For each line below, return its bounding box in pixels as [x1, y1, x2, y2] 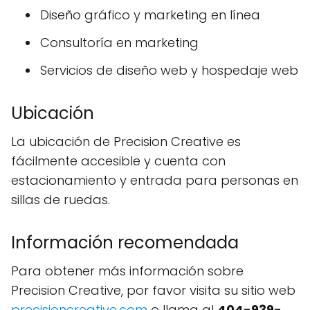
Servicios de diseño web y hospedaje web [40, 62, 298, 80]
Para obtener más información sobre [11, 262, 244, 280]
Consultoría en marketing [40, 34, 199, 52]
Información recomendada [11, 231, 239, 255]
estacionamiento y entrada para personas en [11, 172, 298, 190]
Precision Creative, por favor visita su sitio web [11, 282, 295, 300]
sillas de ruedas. [11, 191, 110, 209]
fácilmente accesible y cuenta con [11, 152, 226, 170]
